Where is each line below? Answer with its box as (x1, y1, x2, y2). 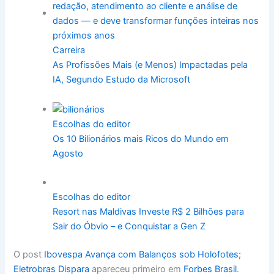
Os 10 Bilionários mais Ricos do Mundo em (53, 133, 229, 144)
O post (13, 249, 45, 260)
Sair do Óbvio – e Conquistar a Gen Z (53, 221, 206, 232)
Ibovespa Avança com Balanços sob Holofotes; (44, 249, 242, 260)
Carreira (53, 45, 86, 56)
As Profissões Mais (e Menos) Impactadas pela (53, 59, 248, 71)
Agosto (53, 147, 84, 159)
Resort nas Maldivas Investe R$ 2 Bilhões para (53, 206, 245, 218)
